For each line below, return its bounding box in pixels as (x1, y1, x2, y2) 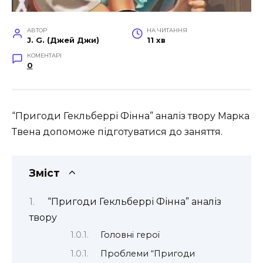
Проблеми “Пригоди (100, 248, 195, 259)
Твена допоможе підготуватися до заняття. (12, 126, 222, 137)
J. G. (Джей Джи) (26, 35, 99, 45)
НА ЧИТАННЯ (146, 26, 187, 33)
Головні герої (100, 229, 160, 240)
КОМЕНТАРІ (26, 52, 62, 59)
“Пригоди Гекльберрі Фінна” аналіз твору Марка (12, 110, 249, 122)
